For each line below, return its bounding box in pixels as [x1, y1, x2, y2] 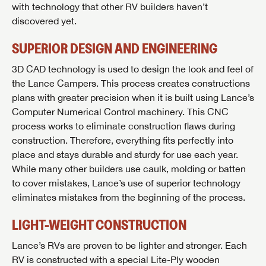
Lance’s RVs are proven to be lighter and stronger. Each [12, 239, 247, 251]
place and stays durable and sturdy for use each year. [12, 148, 238, 160]
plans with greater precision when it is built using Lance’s [12, 91, 254, 103]
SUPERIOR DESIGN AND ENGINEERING [12, 39, 217, 57]
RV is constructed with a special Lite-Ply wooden [12, 254, 220, 265]
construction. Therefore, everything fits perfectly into [12, 134, 233, 145]
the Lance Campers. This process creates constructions [12, 77, 250, 88]
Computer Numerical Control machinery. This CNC [12, 106, 229, 117]
